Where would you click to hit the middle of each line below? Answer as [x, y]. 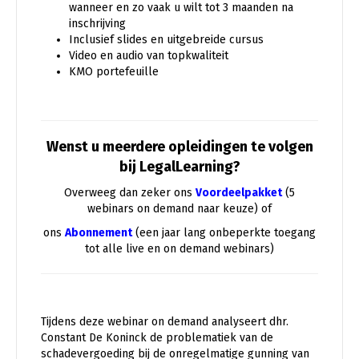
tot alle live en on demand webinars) [179, 248]
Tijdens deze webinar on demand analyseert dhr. [165, 321]
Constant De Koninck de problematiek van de [157, 337]
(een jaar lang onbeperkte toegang [224, 232]
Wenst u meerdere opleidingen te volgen [179, 146]
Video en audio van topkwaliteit [149, 55]
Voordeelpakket [239, 192]
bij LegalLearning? [179, 166]
